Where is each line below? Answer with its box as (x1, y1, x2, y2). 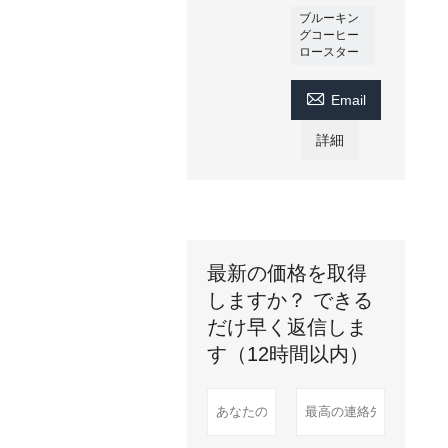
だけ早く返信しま (207, 316, 368, 338)
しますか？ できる (207, 289, 374, 311)
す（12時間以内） (207, 343, 370, 365)
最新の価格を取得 (207, 262, 368, 284)
